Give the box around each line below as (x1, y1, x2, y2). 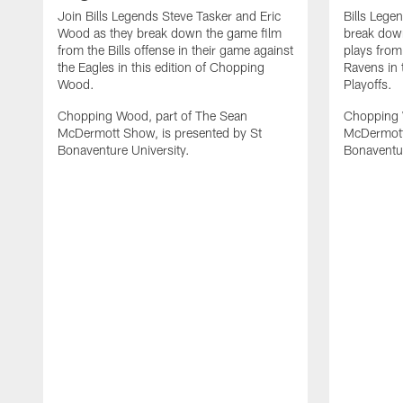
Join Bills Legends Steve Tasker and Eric (58, 7, 281, 23)
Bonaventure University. (58, 141, 190, 157)
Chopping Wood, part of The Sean (58, 107, 247, 123)
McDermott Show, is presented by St (58, 124, 262, 140)
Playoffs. (344, 76, 392, 92)
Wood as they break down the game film (58, 24, 282, 40)
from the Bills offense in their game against (58, 41, 293, 58)
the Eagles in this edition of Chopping (58, 58, 264, 75)
